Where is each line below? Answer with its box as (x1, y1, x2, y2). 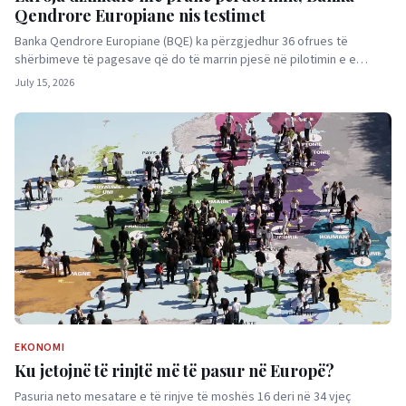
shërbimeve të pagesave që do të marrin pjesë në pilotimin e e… (14, 51, 368, 69)
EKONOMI (14, 340, 65, 355)
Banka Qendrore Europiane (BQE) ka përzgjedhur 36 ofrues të (14, 33, 348, 51)
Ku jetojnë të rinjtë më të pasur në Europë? (14, 360, 334, 382)
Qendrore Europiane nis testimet (14, 5, 266, 26)
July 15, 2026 (14, 75, 74, 91)
